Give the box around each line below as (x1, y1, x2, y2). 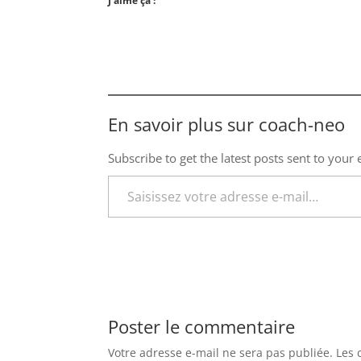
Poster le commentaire (108, 313, 296, 338)
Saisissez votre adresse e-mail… (107, 166, 140, 182)
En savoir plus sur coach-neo (108, 111, 346, 136)
